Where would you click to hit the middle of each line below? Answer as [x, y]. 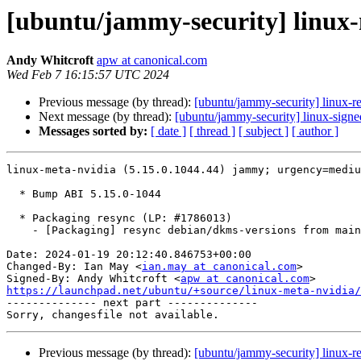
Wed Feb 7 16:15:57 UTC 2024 [88, 75]
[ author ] [315, 131]
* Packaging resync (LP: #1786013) [13, 218]
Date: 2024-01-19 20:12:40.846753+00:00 [129, 255]
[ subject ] [263, 131]
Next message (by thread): [107, 117]
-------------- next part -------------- [132, 303]
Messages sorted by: [93, 131]
